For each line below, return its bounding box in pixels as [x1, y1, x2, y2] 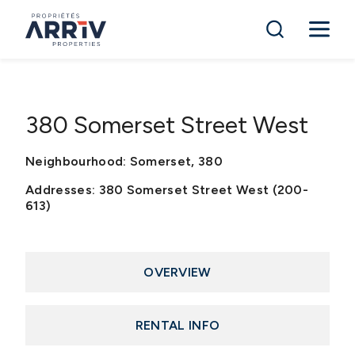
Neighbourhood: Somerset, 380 [25, 153, 223, 169]
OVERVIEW [143, 264, 212, 280]
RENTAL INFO [135, 317, 220, 333]
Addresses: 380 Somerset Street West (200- [25, 181, 309, 197]
